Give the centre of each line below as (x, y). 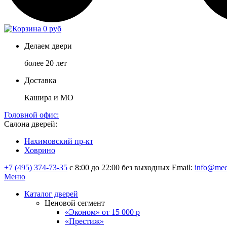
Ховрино (40, 150)
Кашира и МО (49, 98)
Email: (182, 168)
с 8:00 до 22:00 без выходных (120, 168)
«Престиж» (84, 221)
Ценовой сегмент (75, 203)
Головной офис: (31, 115)
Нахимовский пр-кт (59, 141)
